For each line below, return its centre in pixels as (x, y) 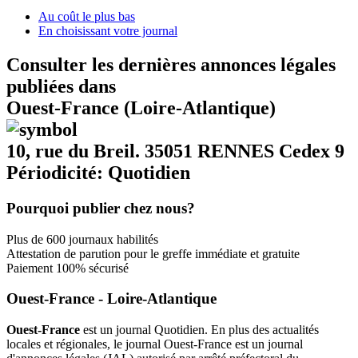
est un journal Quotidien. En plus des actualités (199, 329)
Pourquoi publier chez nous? (101, 208)
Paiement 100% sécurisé (68, 268)
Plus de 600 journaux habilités (82, 239)
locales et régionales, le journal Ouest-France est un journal (155, 344)
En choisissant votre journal (108, 31)
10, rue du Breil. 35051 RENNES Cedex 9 (175, 151)
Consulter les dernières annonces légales (171, 64)
